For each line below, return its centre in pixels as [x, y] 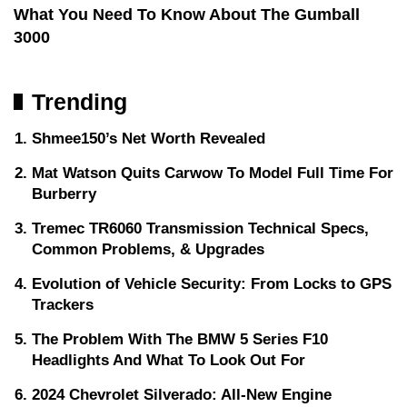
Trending [79, 102]
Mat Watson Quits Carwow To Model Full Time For [213, 174]
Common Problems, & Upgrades [148, 250]
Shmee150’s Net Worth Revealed [149, 139]
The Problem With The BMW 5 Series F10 [180, 340]
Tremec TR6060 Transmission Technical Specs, [200, 229]
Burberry [64, 194]
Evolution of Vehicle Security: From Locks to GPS [212, 284]
